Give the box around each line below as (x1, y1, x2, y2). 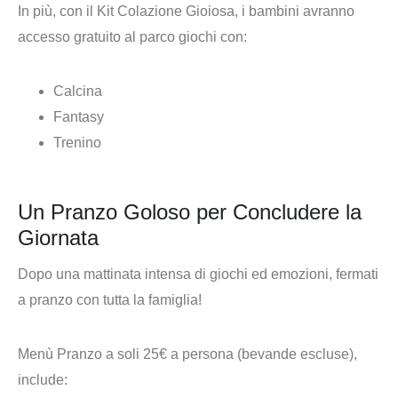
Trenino (53, 135, 101, 151)
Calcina (53, 84, 102, 99)
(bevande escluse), (234, 346, 357, 362)
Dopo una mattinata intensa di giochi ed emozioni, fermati (18, 266, 378, 282)
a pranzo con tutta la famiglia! (18, 291, 202, 307)
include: (18, 371, 68, 387)
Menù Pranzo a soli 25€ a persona (18, 346, 234, 362)
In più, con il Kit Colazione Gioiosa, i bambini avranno (18, 4, 354, 20)
